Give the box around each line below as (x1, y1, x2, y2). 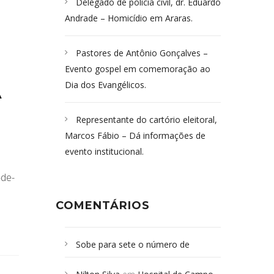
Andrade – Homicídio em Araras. (65, 12, 193, 24)
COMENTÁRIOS (56, 199, 150, 212)
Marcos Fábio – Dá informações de (65, 130, 206, 141)
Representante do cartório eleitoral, (76, 114, 217, 125)
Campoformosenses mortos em (65, 254, 193, 266)
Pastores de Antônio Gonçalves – (76, 47, 208, 59)
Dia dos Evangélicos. (65, 79, 146, 91)
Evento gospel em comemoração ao (65, 63, 210, 75)
